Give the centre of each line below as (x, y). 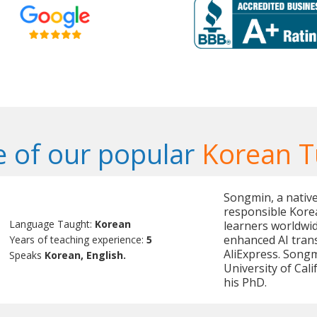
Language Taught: (52, 224)
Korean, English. (86, 255)
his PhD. (245, 283)
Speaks (27, 255)
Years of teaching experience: (78, 240)
